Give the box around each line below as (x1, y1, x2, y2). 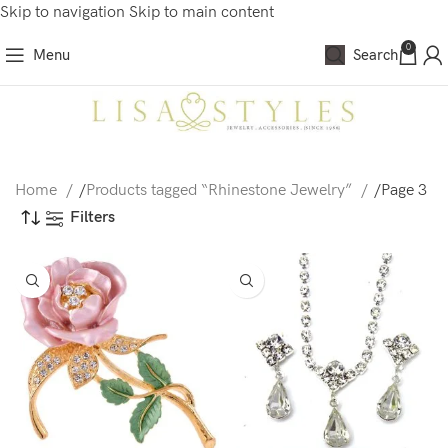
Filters (69, 208, 115, 227)
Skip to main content (129, 3, 274, 22)
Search (353, 45, 398, 64)
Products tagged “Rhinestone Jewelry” (86, 181, 356, 200)
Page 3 (381, 181, 427, 200)
